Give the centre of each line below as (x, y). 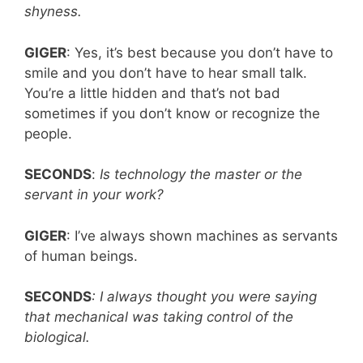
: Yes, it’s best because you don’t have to (200, 52)
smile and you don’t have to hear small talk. (166, 73)
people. (48, 133)
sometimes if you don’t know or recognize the (172, 113)
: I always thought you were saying (204, 297)
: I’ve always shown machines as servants (202, 235)
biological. (57, 337)
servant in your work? (94, 195)
